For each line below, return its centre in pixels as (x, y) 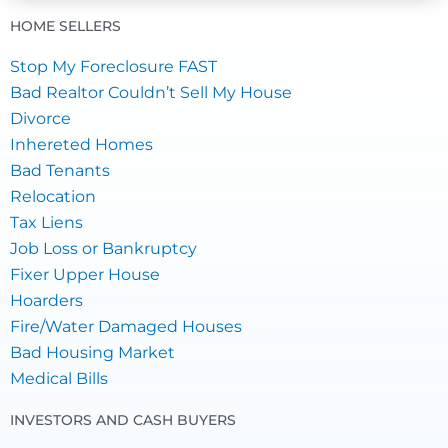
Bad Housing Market (92, 353)
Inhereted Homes (81, 145)
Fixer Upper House (85, 275)
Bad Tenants (60, 171)
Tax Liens (46, 223)
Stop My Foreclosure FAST (113, 67)
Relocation (53, 197)
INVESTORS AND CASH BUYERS (123, 420)
